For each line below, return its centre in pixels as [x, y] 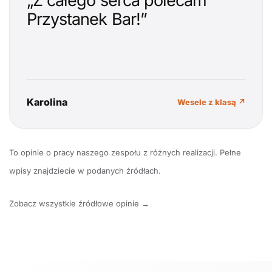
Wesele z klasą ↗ [211, 102]
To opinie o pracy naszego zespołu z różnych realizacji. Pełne [125, 152]
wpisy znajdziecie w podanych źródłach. [85, 170]
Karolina [47, 102]
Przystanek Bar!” [87, 19]
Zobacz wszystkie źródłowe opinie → [79, 203]
